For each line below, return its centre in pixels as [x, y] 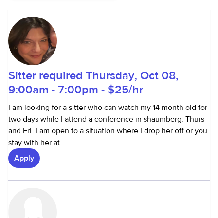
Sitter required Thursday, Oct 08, [93, 76]
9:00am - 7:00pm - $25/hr [76, 90]
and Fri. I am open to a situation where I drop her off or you [108, 131]
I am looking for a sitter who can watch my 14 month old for [108, 108]
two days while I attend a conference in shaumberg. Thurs [106, 119]
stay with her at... [37, 143]
